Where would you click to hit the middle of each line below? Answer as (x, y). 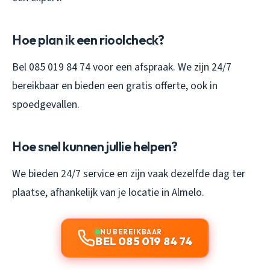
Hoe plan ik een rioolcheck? (88, 39)
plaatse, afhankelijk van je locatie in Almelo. (108, 192)
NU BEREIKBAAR (131, 231)
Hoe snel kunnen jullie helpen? (95, 146)
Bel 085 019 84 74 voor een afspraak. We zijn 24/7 (122, 67)
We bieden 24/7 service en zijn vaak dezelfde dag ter (129, 174)
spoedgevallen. (46, 104)
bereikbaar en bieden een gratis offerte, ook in (115, 86)
